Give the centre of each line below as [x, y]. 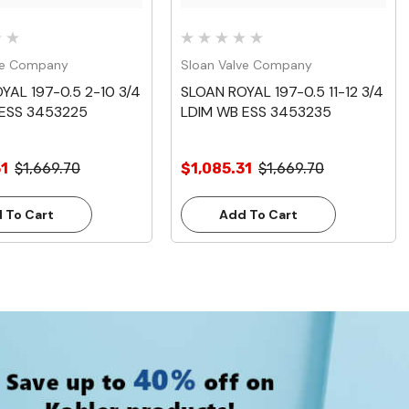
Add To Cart [258, 215]
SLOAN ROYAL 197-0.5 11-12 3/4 [282, 92]
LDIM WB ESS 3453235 [256, 112]
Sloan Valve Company [246, 65]
